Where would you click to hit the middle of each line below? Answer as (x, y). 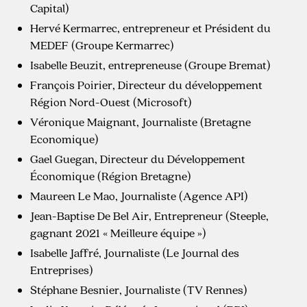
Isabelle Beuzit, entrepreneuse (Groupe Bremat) (150, 65)
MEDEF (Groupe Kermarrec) (102, 45)
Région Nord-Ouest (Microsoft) (111, 102)
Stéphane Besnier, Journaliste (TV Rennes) (139, 290)
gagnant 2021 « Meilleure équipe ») (118, 233)
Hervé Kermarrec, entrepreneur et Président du (150, 28)
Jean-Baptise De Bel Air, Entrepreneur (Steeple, (149, 216)
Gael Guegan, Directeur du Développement (138, 159)
